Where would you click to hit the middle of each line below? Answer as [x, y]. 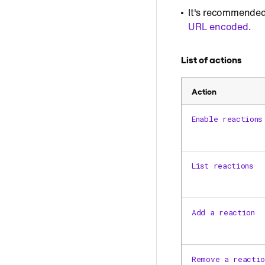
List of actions [211, 59]
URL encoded [218, 27]
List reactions [222, 166]
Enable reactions [227, 119]
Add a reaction [223, 212]
